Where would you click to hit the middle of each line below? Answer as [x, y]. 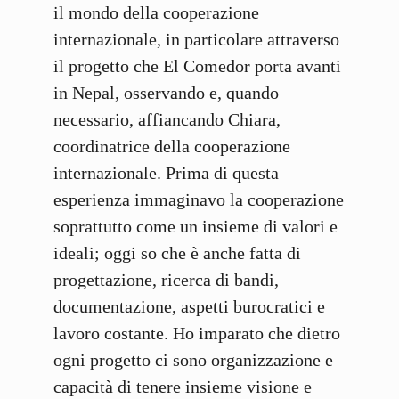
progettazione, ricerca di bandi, [166, 280]
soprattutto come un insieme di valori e [195, 227]
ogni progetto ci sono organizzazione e [193, 360]
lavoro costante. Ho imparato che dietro [197, 334]
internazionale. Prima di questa [166, 173]
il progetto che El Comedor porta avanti [197, 66]
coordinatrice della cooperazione [172, 147]
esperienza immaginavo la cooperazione [199, 200]
